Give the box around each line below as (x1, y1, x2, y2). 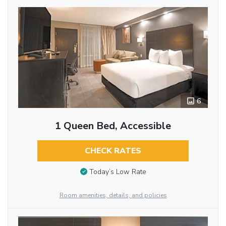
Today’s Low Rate (89, 167, 146, 177)
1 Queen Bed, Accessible (54, 119, 171, 133)
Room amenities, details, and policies (59, 191, 167, 200)
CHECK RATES (84, 145, 141, 157)
